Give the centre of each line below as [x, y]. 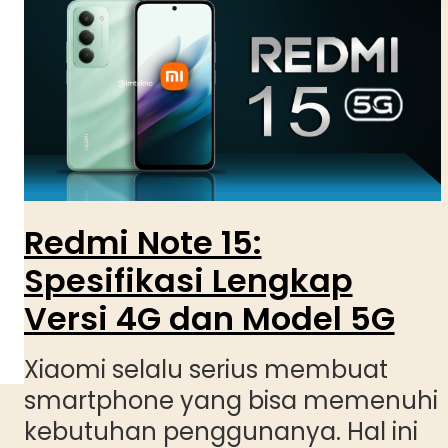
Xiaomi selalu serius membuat [205, 370]
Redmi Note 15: [142, 243]
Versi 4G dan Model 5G [209, 319]
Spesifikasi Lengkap [188, 281]
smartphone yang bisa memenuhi [230, 401]
